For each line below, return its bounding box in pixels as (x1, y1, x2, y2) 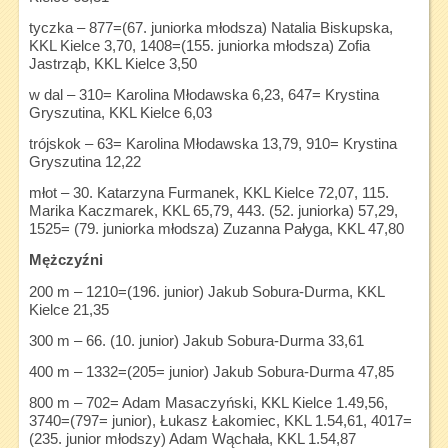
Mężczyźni (28, 251, 103, 268)
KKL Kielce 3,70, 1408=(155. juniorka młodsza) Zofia (28, 37, 370, 54)
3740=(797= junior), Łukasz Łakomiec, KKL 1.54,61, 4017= (28, 412, 412, 429)
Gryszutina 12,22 (28, 153, 141, 170)
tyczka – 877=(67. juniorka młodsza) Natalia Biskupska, (28, 19, 393, 36)
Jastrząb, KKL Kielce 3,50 (28, 55, 197, 72)
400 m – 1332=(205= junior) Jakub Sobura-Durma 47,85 (28, 363, 394, 380)
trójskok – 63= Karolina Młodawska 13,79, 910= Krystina (28, 135, 397, 152)
